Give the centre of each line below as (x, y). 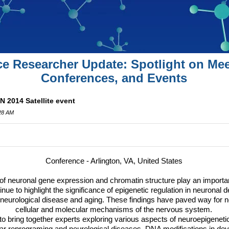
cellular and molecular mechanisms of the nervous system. (114, 210)
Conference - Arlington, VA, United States (114, 161)
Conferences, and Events (114, 78)
